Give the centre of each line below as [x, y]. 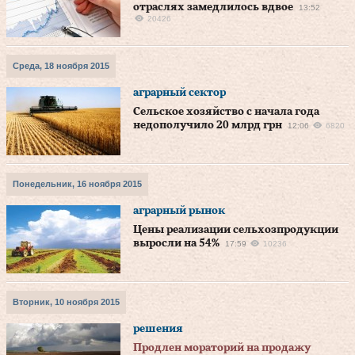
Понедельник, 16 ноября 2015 [77, 184]
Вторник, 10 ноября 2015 [66, 302]
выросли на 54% [176, 243]
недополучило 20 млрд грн [208, 125]
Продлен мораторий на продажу [222, 348]
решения [158, 329]
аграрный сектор [179, 93]
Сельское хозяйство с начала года [226, 112]
